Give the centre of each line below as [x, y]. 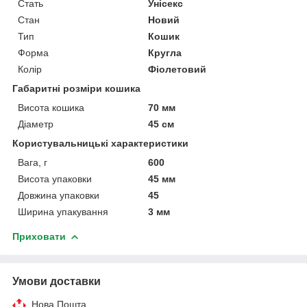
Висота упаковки [55, 179]
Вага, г [33, 162]
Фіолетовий [177, 69]
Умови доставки [57, 281]
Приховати [39, 236]
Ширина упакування [63, 211]
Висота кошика [51, 107]
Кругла [165, 52]
